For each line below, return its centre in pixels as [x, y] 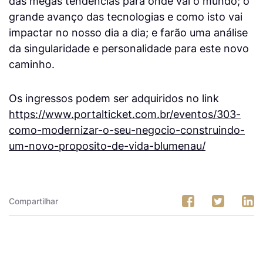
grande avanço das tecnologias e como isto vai [126, 16]
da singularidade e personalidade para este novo [129, 48]
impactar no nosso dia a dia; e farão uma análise [128, 32]
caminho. [32, 64]
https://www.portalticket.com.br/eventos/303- [125, 114]
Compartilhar [33, 201]
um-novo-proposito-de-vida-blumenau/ [107, 145]
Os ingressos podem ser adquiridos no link [114, 98]
